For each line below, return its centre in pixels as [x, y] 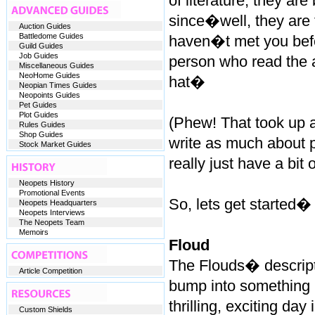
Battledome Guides [51, 36]
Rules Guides [42, 124]
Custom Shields [45, 309]
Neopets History [46, 183]
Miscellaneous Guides [56, 65]
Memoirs [33, 232]
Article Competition [50, 271]
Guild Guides [41, 46]
